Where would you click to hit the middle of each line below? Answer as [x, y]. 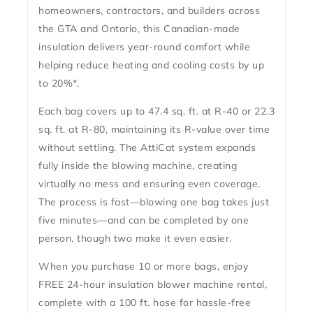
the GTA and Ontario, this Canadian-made [139, 29]
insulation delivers [83, 47]
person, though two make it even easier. [135, 239]
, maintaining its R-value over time [187, 130]
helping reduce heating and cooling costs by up [151, 65]
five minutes [68, 220]
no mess [99, 184]
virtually [59, 184]
